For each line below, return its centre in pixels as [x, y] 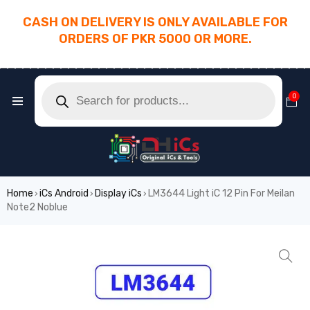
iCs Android [64, 193]
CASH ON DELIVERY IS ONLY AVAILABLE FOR [155, 22]
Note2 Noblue [37, 207]
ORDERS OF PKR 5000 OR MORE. [155, 39]
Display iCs [118, 193]
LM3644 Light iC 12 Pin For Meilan [221, 193]
